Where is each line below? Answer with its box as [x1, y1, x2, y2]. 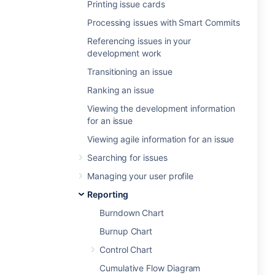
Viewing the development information [87, 103, 235, 114]
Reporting [87, 189, 129, 199]
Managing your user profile [87, 171, 194, 181]
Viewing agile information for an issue [87, 134, 234, 144]
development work [87, 48, 161, 58]
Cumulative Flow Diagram [99, 263, 201, 273]
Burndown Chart [99, 207, 165, 218]
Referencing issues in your [87, 36, 192, 46]
